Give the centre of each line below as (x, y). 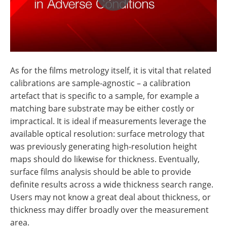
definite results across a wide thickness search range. (112, 184)
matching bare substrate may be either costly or (102, 108)
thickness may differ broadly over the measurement (109, 210)
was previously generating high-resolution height (104, 146)
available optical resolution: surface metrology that (107, 134)
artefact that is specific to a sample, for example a (105, 96)
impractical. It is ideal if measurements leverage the (108, 121)
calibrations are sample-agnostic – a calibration (100, 83)
